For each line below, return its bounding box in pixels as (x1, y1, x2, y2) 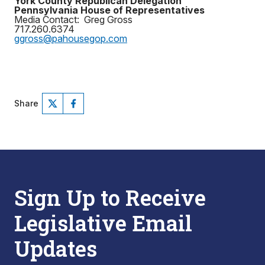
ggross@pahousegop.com (14, 33, 127, 44)
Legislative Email (14, 209, 192, 237)
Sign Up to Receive (14, 183, 206, 212)
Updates (14, 234, 97, 263)
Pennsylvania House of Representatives (14, 4, 205, 16)
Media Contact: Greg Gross (14, 14, 132, 25)
